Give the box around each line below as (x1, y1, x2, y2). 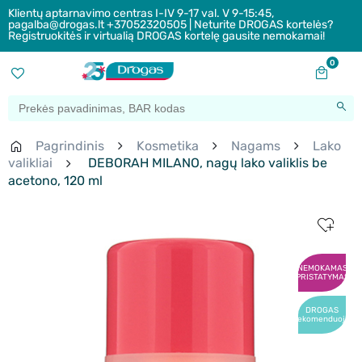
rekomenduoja (294, 314, 350, 324)
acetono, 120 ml (8, 173, 103, 189)
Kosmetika (137, 138, 199, 154)
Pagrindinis (36, 138, 104, 154)
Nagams (231, 138, 280, 154)
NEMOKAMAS (297, 263, 347, 273)
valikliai (8, 155, 53, 171)
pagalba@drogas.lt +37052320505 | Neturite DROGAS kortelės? (8, 18, 333, 32)
